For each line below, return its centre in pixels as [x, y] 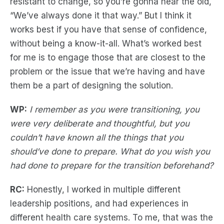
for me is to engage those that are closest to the [108, 57]
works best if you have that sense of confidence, [108, 29]
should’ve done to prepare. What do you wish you [110, 151]
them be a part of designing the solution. [91, 85]
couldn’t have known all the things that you [97, 137]
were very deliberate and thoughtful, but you [100, 123]
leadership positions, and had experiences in [99, 203]
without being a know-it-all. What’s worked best [106, 43]
